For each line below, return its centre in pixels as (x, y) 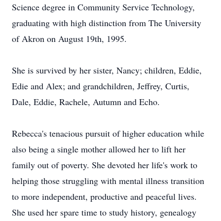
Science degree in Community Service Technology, (103, 7)
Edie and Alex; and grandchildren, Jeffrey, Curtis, (101, 86)
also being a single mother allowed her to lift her (99, 149)
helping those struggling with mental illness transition (108, 181)
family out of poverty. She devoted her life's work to (105, 165)
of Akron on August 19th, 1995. (69, 38)
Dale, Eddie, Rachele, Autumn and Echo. (86, 102)
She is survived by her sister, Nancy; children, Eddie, (107, 70)
